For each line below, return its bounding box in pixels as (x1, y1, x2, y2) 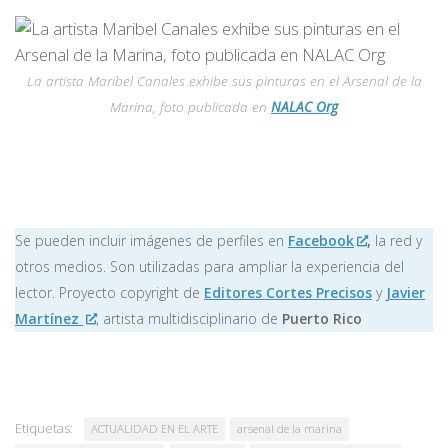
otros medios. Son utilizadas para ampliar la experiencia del (15, 256, 404, 276)
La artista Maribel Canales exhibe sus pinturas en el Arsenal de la (26, 70, 422, 90)
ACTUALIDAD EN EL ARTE (91, 420, 218, 436)
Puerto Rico (278, 308, 363, 328)
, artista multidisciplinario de (96, 308, 279, 328)
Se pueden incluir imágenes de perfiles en (15, 230, 288, 250)
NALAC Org (271, 96, 338, 116)
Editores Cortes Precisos (204, 282, 372, 302)
